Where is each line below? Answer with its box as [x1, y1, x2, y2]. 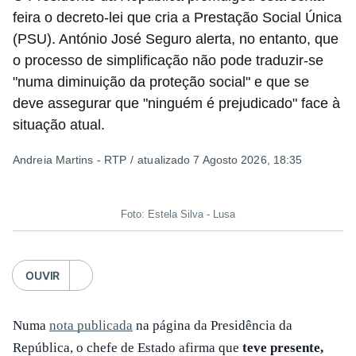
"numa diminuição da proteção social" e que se [13, 74, 309, 90]
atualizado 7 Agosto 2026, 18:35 [137, 153, 303, 166]
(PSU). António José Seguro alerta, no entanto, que [13, 31, 339, 47]
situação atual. [13, 117, 105, 133]
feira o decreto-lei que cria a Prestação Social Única [13, 10, 342, 25]
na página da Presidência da [133, 318, 292, 333]
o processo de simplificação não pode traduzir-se [13, 52, 323, 68]
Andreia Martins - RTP [13, 153, 127, 166]
